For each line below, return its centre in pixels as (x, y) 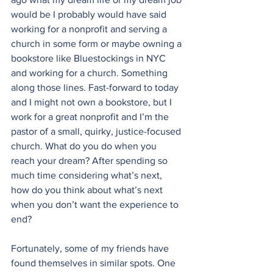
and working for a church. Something (90, 73)
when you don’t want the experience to (96, 204)
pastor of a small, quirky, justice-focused (97, 131)
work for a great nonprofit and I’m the (91, 117)
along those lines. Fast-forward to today (96, 87)
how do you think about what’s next (88, 190)
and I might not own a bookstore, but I (93, 102)
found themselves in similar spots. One (94, 263)
